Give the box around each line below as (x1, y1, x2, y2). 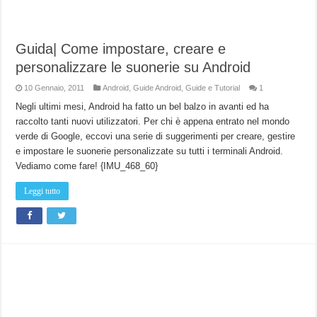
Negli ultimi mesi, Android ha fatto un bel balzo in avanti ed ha (16, 101, 270, 113)
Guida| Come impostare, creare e (16, 41, 226, 57)
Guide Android (133, 83, 182, 93)
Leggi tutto (24, 186, 61, 197)
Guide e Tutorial (185, 83, 241, 93)
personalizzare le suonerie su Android (16, 59, 251, 76)
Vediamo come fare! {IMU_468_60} (16, 161, 158, 172)
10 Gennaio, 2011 (24, 83, 85, 93)
